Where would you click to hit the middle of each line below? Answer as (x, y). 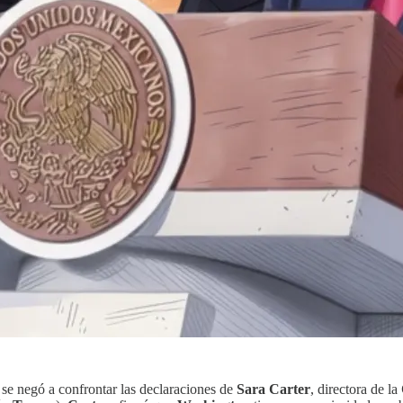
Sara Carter (273, 389)
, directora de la (356, 389)
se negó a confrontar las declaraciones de (119, 389)
